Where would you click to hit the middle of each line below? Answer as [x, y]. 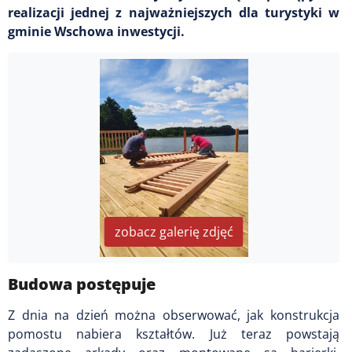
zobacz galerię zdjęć [174, 231]
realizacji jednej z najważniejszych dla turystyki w [174, 12]
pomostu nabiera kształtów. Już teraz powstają [174, 334]
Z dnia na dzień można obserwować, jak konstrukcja [174, 315]
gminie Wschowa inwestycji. [96, 31]
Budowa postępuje [82, 284]
